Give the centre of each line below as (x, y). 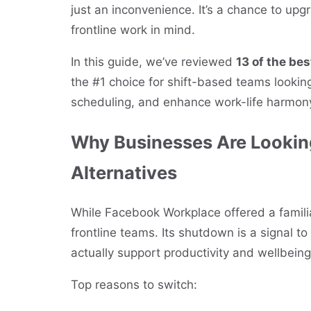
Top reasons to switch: (134, 285)
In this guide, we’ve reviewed (153, 62)
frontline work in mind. (133, 30)
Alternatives (124, 173)
